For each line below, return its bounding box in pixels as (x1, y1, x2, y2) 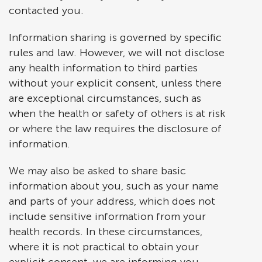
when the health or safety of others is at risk (9, 107, 225, 120)
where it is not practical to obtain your (9, 240, 199, 253)
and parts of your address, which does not (9, 195, 215, 208)
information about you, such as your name (9, 180, 219, 192)
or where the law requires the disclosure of (9, 122, 222, 135)
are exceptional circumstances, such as (9, 92, 201, 105)
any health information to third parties (9, 61, 198, 74)
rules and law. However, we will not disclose (9, 46, 225, 59)
